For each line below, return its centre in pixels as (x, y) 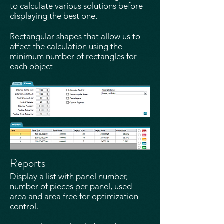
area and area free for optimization (74, 196)
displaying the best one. (54, 16)
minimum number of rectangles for (73, 56)
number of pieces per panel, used (71, 186)
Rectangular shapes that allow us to (75, 36)
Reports (28, 163)
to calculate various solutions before (76, 6)
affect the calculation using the (66, 46)
